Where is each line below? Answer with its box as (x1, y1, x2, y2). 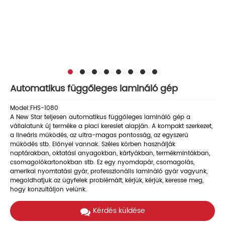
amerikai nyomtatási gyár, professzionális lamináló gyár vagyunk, (10, 167, 207, 177)
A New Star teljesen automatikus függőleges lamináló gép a (10, 113, 190, 123)
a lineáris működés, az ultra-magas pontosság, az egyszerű (10, 131, 188, 141)
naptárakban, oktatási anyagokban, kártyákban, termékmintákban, (10, 149, 210, 159)
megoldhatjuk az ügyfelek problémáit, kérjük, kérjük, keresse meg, (10, 176, 203, 186)
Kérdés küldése (92, 205, 145, 217)
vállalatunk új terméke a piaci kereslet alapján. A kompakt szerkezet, (10, 122, 212, 132)
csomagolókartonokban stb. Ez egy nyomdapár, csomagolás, (10, 158, 194, 168)
